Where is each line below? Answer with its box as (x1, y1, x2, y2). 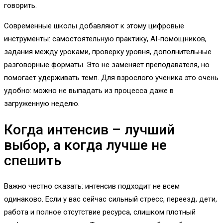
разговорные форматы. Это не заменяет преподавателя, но (4, 60, 210, 70)
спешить (4, 152, 61, 169)
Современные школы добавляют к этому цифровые (4, 21, 184, 31)
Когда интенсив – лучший (4, 121, 175, 138)
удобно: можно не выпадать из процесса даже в (4, 86, 174, 96)
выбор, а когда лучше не (4, 136, 167, 153)
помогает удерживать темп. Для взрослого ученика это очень (4, 73, 219, 83)
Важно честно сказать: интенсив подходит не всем (4, 181, 180, 191)
